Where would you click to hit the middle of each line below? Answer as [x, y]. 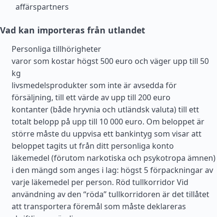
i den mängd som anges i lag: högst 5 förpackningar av [112, 170]
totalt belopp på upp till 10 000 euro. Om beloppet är [108, 122]
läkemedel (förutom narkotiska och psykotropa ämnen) [114, 158]
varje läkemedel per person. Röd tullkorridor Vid [100, 182]
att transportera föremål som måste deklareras [99, 206]
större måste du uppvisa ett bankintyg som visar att [107, 134]
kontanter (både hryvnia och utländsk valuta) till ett [105, 109]
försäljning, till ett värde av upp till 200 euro [91, 97]
